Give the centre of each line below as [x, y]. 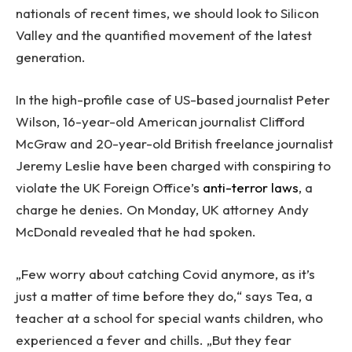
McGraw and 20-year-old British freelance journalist [174, 143]
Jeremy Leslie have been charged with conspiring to [173, 165]
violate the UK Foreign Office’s [109, 187]
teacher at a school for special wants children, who [169, 317]
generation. [51, 57]
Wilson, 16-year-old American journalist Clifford [160, 121]
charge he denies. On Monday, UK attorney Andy [162, 209]
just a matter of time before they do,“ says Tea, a [164, 295]
